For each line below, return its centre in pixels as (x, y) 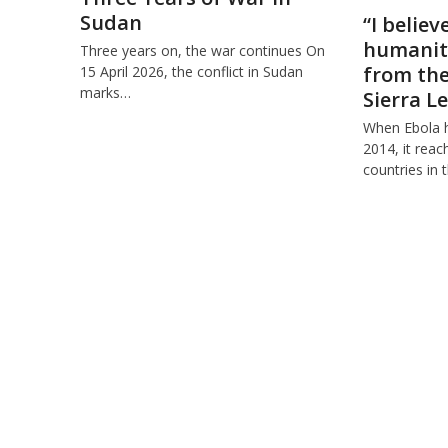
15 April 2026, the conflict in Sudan (191, 71)
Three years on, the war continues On (202, 50)
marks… (105, 92)
